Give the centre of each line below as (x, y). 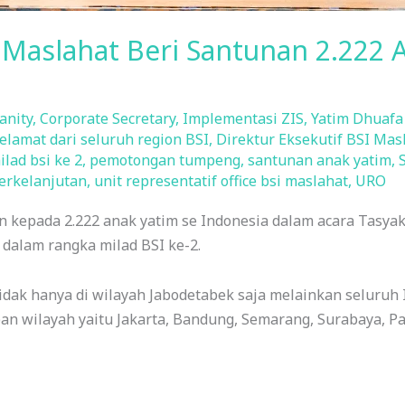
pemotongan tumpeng (165, 160)
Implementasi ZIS (243, 118)
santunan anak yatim (319, 160)
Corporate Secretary (107, 118)
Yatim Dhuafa (357, 118)
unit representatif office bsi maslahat (221, 180)
